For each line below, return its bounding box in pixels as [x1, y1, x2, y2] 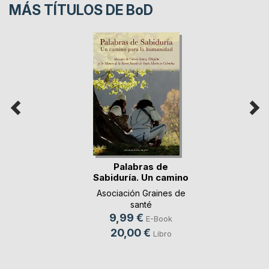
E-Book [146, 214, 172, 224]
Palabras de [113, 160, 168, 172]
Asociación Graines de [96, 188, 186, 199]
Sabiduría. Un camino [93, 171, 189, 183]
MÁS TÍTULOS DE [9, 2, 126, 19]
